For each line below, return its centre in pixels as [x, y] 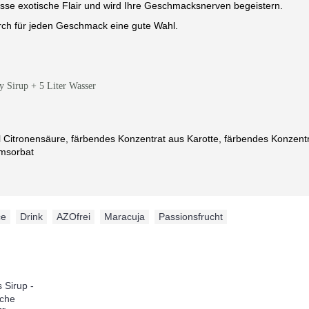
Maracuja [124, 217]
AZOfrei [73, 217]
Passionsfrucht [191, 217]
